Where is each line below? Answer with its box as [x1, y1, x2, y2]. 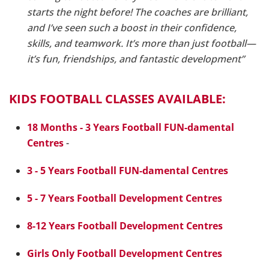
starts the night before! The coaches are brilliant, [27, 5, 248, 19]
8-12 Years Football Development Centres [27, 219, 223, 232]
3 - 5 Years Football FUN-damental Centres [27, 164, 228, 177]
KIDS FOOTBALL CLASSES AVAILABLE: [9, 91, 226, 107]
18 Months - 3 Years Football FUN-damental [27, 121, 234, 134]
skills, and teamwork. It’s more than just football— [27, 37, 256, 50]
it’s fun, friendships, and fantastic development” [27, 52, 244, 65]
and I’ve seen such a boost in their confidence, [27, 21, 237, 34]
